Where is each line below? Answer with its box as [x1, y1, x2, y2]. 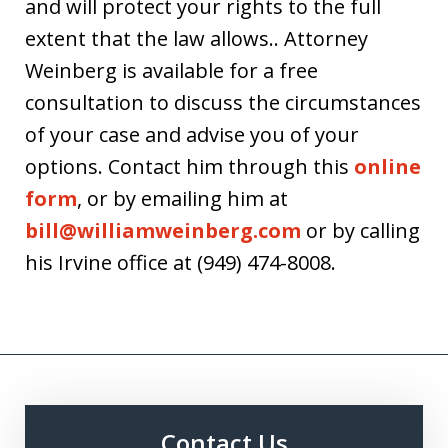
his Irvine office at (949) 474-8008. [25, 248, 336, 276]
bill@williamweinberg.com [25, 216, 301, 244]
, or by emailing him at [77, 184, 288, 212]
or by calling [301, 216, 420, 244]
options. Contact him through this [25, 152, 354, 180]
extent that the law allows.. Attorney [25, 24, 368, 52]
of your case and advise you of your [25, 120, 359, 148]
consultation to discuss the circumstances [25, 88, 421, 116]
